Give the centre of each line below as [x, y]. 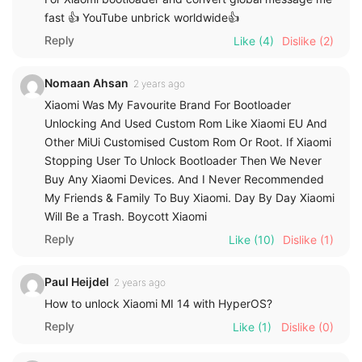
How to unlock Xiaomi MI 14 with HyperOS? [158, 303]
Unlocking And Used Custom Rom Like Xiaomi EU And [186, 123]
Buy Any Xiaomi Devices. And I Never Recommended [184, 179]
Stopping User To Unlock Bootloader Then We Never [183, 160]
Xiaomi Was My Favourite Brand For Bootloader [168, 104]
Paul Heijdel [77, 281]
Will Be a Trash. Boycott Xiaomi [126, 216]
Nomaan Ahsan [86, 82]
